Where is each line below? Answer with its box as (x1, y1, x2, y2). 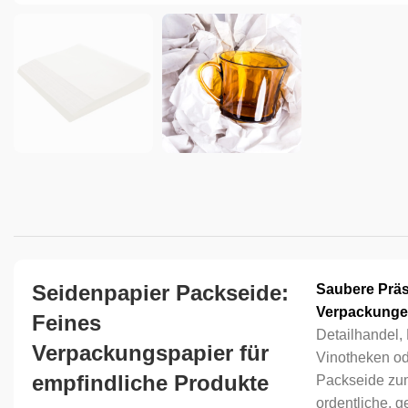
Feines (32, 311, 101, 335)
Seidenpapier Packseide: (32, 280, 289, 305)
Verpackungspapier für (32, 341, 269, 365)
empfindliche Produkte (32, 371, 269, 395)
